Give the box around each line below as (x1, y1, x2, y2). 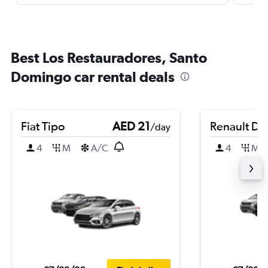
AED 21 (112, 119, 150, 133)
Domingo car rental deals (11, 68, 175, 85)
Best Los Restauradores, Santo (11, 49, 207, 66)
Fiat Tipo (21, 119, 65, 133)
